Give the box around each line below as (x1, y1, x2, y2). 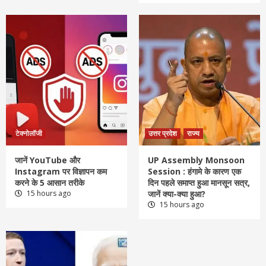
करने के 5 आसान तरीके (15, 177, 87, 189)
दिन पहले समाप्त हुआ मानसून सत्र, (148, 177, 250, 189)
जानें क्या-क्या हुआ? (148, 188, 205, 200)
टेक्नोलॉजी (15, 128, 42, 139)
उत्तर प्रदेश (148, 128, 177, 139)
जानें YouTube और (15, 154, 80, 166)
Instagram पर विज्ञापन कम (15, 166, 107, 178)
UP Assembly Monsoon (148, 154, 245, 166)
